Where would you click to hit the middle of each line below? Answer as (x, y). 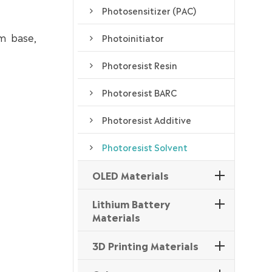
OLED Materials (130, 175)
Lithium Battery (131, 204)
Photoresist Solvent (144, 147)
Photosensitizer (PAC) (149, 11)
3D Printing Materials (145, 246)
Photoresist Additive (146, 120)
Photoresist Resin (139, 65)
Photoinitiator (133, 38)
